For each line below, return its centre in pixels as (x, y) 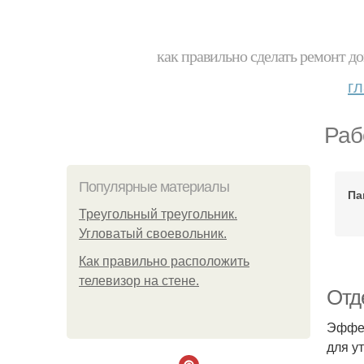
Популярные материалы (154, 187)
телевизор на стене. (139, 281)
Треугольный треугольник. (158, 214)
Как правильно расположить (164, 261)
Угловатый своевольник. (153, 234)
